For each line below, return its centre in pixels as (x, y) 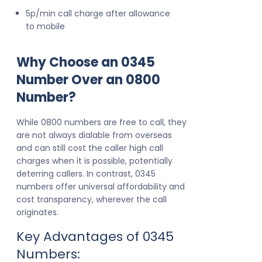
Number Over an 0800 (88, 80)
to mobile (45, 27)
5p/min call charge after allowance (98, 14)
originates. (37, 213)
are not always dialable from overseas (94, 135)
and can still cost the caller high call (90, 148)
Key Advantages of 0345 (95, 237)
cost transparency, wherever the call (92, 200)
